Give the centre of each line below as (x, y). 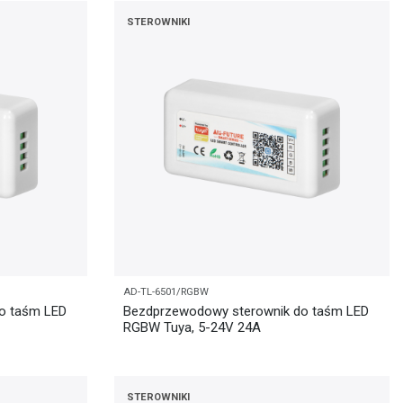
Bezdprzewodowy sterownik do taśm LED (246, 311)
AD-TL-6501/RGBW (166, 291)
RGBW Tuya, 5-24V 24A (192, 327)
